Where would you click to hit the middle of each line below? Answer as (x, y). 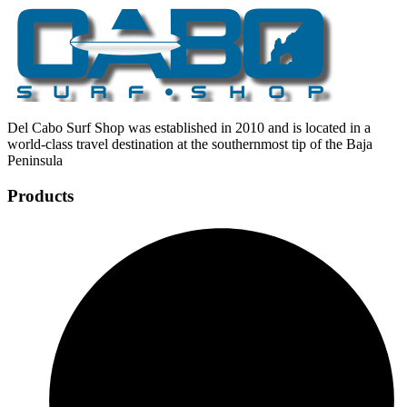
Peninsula (35, 160)
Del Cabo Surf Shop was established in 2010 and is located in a (189, 127)
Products (40, 195)
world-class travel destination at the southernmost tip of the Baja (190, 144)
